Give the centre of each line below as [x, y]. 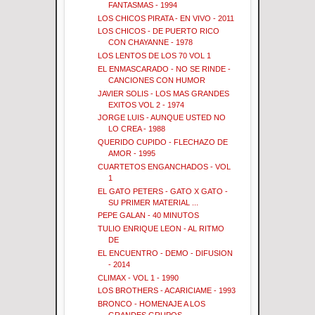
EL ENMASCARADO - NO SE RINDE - [165, 69]
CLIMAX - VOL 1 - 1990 [139, 277]
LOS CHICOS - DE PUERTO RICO [159, 31]
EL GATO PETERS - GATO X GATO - [163, 191]
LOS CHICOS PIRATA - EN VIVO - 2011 [166, 18]
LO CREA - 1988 [137, 129]
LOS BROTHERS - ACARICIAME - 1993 [167, 291]
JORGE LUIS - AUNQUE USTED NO [162, 118]
